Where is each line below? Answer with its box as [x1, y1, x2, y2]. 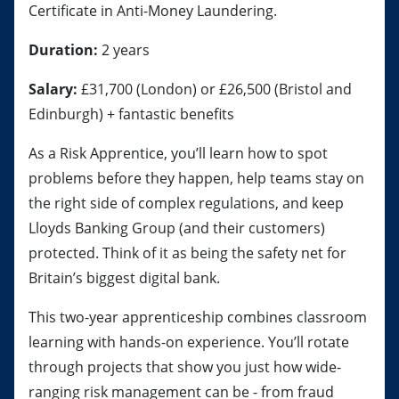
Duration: [28, 40, 102, 60]
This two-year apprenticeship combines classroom [28, 307, 367, 327]
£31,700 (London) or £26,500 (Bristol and [77, 79, 352, 99]
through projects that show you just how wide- [28, 357, 341, 377]
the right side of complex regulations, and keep [28, 193, 344, 213]
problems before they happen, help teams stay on [28, 168, 364, 188]
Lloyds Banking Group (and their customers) [28, 218, 325, 238]
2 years [102, 40, 150, 60]
